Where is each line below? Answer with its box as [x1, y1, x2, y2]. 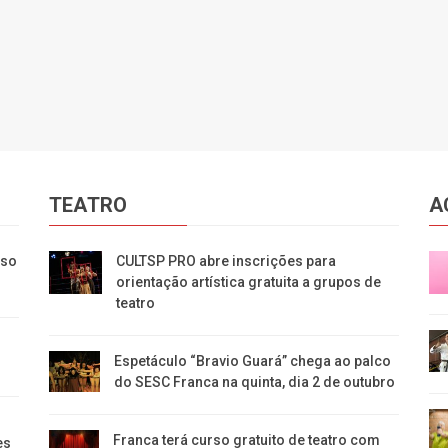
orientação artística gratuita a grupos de [116, 273, 382, 290]
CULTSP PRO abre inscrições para [116, 252, 337, 269]
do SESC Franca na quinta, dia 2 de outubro [113, 373, 395, 390]
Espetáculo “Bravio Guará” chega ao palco [113, 352, 391, 369]
